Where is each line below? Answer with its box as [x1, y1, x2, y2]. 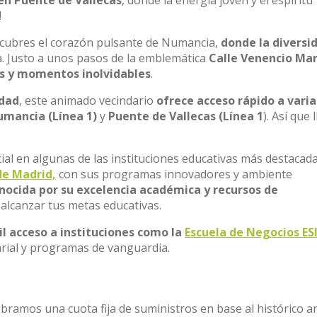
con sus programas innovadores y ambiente [56, 166, 292, 182]
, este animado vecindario [19, 93, 156, 108]
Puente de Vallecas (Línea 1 [108, 108, 263, 124]
